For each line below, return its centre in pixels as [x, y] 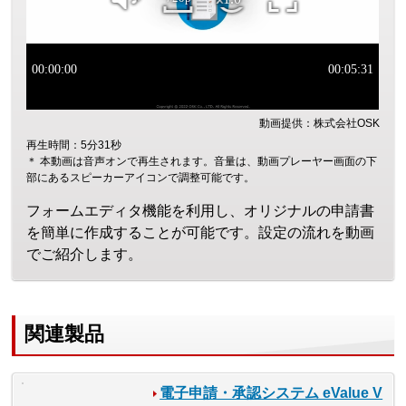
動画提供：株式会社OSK [319, 123]
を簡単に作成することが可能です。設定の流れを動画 [201, 232]
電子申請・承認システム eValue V [271, 393]
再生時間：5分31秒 [74, 145]
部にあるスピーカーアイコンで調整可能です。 [141, 177]
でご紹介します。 [85, 254]
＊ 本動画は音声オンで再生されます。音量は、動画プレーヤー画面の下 [202, 161]
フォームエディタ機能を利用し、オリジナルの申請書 [201, 210]
